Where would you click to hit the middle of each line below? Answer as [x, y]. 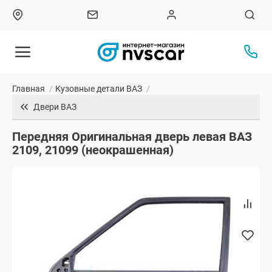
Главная [29, 89]
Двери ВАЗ [55, 107]
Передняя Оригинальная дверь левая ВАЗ [132, 137]
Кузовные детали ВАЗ [99, 89]
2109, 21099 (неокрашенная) [93, 150]
